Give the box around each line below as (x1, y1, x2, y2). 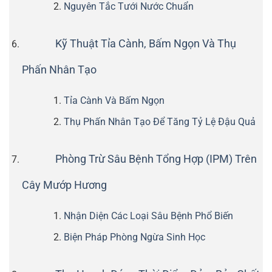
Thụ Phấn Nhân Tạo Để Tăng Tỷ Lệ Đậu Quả (63, 115, 256, 127)
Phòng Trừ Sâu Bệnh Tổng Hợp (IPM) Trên (55, 153, 257, 166)
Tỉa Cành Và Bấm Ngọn (63, 95, 165, 107)
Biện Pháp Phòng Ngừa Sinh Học (63, 231, 205, 243)
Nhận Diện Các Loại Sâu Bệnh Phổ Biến (63, 210, 233, 222)
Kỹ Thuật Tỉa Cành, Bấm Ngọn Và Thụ (55, 38, 236, 50)
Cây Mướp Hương (21, 179, 107, 192)
